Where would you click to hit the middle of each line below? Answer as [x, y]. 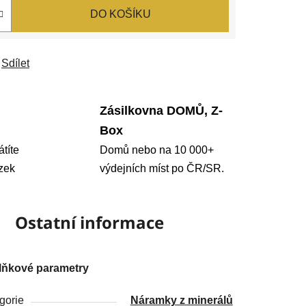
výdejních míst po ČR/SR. [162, 168]
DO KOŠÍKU [120, 14]
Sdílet [15, 63]
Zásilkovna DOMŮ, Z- [161, 110]
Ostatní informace [89, 222]
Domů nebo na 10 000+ [156, 150]
